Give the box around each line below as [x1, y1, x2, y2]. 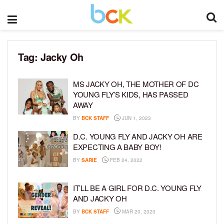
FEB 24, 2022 [108, 156, 142, 163]
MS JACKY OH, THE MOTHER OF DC [73, 78, 199, 89]
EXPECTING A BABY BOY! [73, 141, 161, 152]
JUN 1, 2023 [120, 114, 151, 121]
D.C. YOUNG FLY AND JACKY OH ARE [73, 131, 202, 141]
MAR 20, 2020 [120, 207, 155, 215]
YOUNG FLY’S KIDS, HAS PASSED [73, 89, 188, 99]
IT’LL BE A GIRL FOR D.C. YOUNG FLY [73, 182, 201, 193]
